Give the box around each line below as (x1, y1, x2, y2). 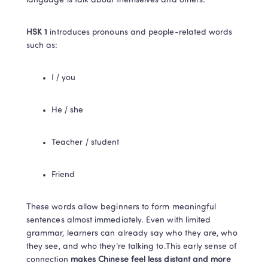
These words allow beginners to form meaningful (26, 203, 217, 212)
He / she (51, 106, 84, 115)
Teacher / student (51, 138, 120, 147)
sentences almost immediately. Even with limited (26, 216, 211, 225)
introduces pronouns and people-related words (47, 28, 233, 37)
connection (26, 255, 71, 264)
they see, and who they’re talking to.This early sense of (26, 242, 237, 251)
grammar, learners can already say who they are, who (26, 229, 237, 238)
